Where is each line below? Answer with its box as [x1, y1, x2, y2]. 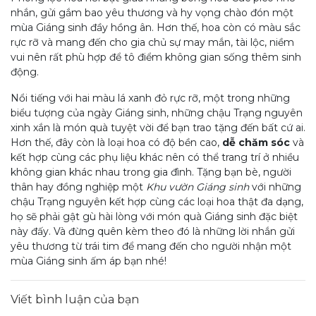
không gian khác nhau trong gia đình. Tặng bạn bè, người [11, 166, 291, 178]
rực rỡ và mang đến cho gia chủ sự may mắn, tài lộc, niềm [11, 36, 294, 49]
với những [249, 181, 301, 193]
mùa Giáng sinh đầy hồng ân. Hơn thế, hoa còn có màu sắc [11, 21, 300, 34]
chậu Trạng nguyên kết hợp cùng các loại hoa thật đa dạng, [11, 195, 303, 208]
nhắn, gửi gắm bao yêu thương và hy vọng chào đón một [11, 6, 293, 19]
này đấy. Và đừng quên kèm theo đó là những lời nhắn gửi [11, 225, 295, 238]
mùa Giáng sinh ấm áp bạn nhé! [11, 255, 166, 267]
